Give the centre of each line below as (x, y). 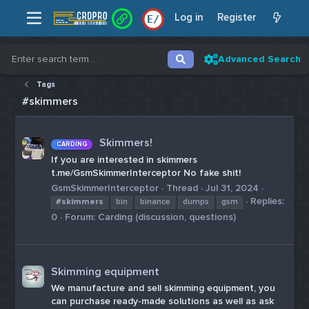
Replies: (268, 201)
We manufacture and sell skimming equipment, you (163, 288)
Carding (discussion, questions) (167, 217)
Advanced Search (259, 59)
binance (156, 202)
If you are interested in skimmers (124, 159)
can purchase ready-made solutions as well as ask (163, 301)
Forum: (82, 217)
